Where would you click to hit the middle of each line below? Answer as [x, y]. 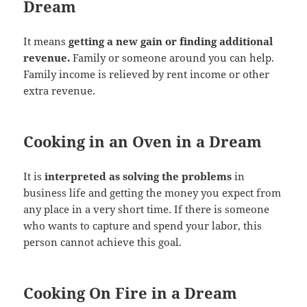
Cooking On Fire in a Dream [131, 293]
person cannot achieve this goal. [103, 242]
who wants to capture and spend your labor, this [143, 226]
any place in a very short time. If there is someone [147, 209]
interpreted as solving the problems [138, 176]
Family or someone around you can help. [172, 58]
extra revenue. [60, 91]
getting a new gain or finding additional [171, 41]
